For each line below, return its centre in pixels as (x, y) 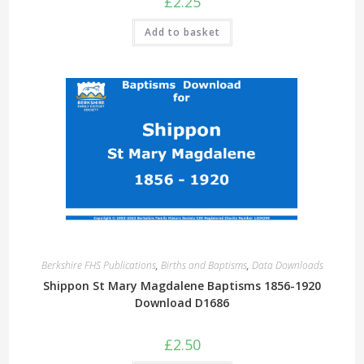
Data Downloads (287, 266)
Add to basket (182, 32)
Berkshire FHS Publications (98, 266)
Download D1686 (182, 303)
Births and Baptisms (204, 266)
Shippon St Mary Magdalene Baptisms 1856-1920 (182, 286)
